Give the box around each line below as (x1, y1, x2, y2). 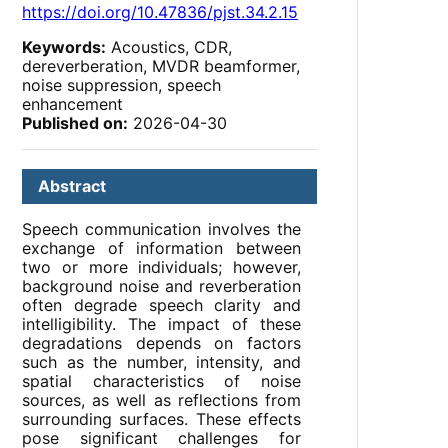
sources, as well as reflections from (22, 390, 301, 411)
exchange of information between (22, 238, 301, 259)
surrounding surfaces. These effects (22, 409, 301, 430)
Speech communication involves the (22, 219, 301, 240)
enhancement (22, 94, 124, 115)
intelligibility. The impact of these (22, 314, 301, 335)
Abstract (38, 176, 107, 197)
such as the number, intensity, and (22, 352, 301, 373)
